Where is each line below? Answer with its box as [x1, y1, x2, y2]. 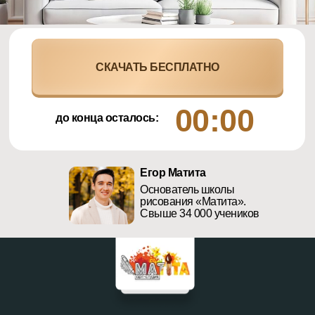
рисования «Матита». [140, 195, 246, 207]
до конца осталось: [56, 112, 158, 124]
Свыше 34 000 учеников [140, 207, 259, 219]
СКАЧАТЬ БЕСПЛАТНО [96, 60, 219, 73]
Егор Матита [140, 167, 206, 179]
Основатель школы [140, 184, 234, 195]
